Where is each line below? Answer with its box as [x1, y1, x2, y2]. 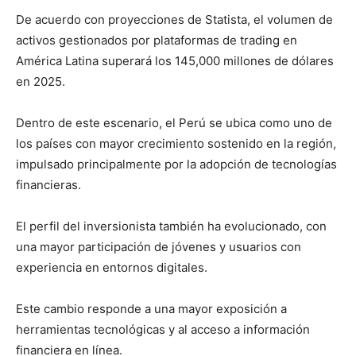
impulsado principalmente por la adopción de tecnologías [16, 157, 337, 172]
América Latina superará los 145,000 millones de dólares [16, 53, 334, 69]
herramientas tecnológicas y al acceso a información [16, 322, 310, 338]
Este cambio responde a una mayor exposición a [16, 301, 287, 317]
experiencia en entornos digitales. [16, 260, 207, 276]
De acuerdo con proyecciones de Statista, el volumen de [16, 12, 333, 28]
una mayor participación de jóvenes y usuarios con [16, 239, 301, 255]
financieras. [16, 177, 81, 193]
